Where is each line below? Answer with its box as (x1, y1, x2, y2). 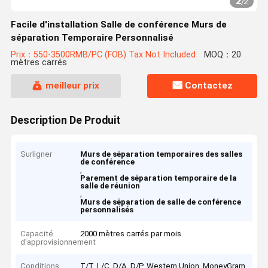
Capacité (20, 229, 54, 238)
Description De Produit (10, 114, 120, 126)
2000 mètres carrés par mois (80, 229, 182, 238)
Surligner (20, 150, 53, 159)
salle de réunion (80, 181, 141, 191)
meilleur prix (45, 80, 99, 92)
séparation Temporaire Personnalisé (10, 32, 173, 43)
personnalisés (80, 205, 134, 215)
